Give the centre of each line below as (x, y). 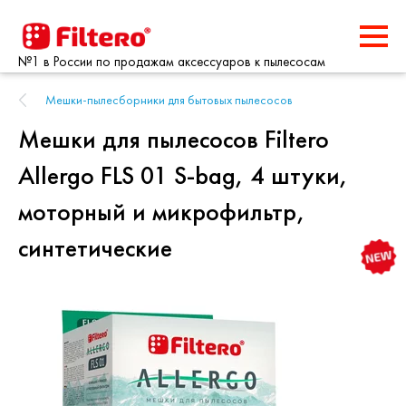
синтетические (95, 248)
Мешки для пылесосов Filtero (174, 139)
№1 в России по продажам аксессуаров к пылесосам (172, 62)
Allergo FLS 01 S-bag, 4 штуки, (183, 175)
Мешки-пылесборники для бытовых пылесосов (169, 100)
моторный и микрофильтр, (162, 212)
